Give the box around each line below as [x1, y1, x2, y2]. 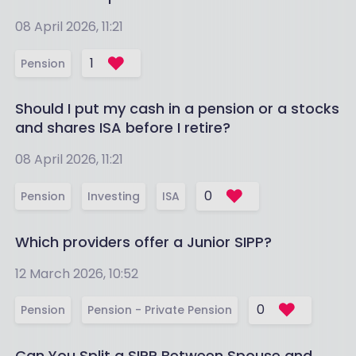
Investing [87, 188, 140, 204]
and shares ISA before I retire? [14, 118, 230, 138]
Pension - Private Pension [87, 302, 232, 319]
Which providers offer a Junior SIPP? [14, 231, 272, 252]
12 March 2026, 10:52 [14, 264, 138, 283]
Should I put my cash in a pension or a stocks [14, 99, 339, 119]
